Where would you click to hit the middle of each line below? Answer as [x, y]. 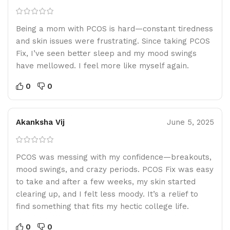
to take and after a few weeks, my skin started [106, 181]
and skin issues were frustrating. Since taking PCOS [113, 41]
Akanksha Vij [40, 122]
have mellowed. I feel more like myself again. [102, 65]
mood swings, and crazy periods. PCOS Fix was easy [115, 169]
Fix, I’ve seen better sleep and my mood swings [106, 53]
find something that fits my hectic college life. [102, 206]
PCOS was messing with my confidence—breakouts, [114, 157]
